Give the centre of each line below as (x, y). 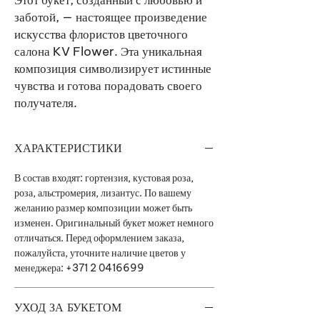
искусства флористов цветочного (101, 34)
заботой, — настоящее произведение (111, 17)
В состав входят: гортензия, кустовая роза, (104, 178)
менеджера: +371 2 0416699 (79, 268)
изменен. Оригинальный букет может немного (114, 223)
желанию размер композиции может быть (103, 208)
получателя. (46, 103)
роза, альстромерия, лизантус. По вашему (103, 193)
